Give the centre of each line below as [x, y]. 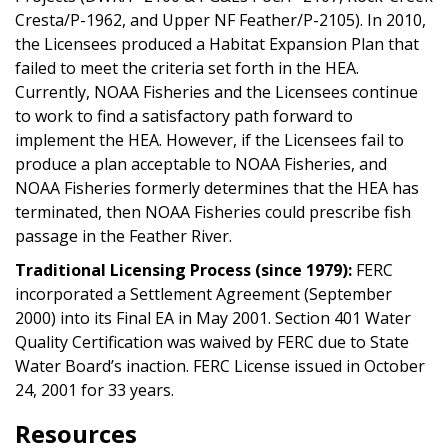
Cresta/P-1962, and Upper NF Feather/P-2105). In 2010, [220, 19]
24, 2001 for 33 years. [94, 389]
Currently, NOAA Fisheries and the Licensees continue [216, 91]
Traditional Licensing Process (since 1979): [183, 269]
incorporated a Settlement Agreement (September [203, 293]
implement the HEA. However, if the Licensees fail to [209, 139]
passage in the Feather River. [123, 235]
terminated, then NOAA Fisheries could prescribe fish [213, 211]
